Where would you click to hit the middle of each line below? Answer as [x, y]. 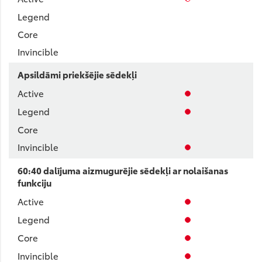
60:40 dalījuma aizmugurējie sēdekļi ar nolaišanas [123, 170]
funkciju [35, 182]
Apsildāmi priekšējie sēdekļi [77, 74]
